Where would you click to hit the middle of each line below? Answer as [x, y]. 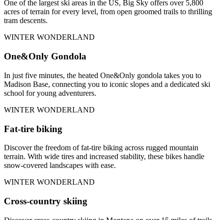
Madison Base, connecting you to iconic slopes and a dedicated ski [107, 84]
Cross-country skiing [46, 201]
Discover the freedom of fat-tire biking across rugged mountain [101, 148]
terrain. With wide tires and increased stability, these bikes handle [104, 157]
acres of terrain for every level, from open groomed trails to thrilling [108, 12]
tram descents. [26, 21]
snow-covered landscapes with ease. [60, 165]
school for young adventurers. [50, 93]
